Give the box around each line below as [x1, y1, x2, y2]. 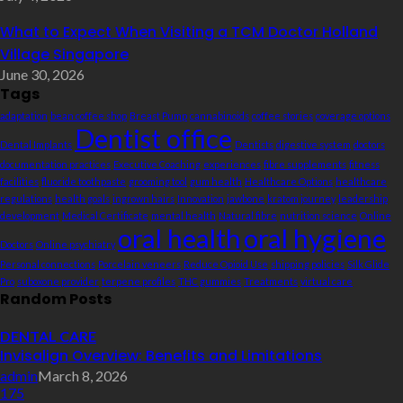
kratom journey [267, 193, 336, 205]
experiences [203, 158, 261, 171]
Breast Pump [130, 110, 187, 122]
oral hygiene [244, 222, 386, 255]
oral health [118, 222, 241, 255]
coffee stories [252, 110, 313, 122]
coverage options [316, 110, 390, 122]
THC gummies [178, 275, 241, 288]
